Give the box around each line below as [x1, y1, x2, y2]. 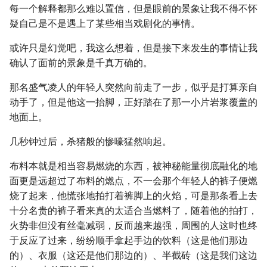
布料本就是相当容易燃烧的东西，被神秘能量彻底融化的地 [10, 160, 257, 172]
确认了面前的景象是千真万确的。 [10, 57, 153, 69]
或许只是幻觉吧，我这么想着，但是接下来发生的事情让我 [10, 42, 257, 54]
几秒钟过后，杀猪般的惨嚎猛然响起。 [10, 136, 172, 147]
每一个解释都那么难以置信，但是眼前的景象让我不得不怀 [10, 3, 257, 14]
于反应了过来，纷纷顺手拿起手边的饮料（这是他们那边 [10, 235, 248, 246]
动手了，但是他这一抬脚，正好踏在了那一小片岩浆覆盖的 [10, 97, 257, 108]
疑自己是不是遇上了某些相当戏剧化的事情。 [10, 18, 200, 29]
